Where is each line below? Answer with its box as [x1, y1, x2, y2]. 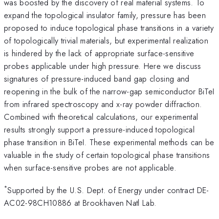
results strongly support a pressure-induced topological [4, 123, 195, 135]
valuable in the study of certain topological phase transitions [4, 149, 210, 161]
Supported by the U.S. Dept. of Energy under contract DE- [7, 184, 209, 197]
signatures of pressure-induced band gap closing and [4, 72, 190, 85]
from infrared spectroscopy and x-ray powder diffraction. [4, 98, 202, 110]
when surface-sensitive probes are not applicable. [4, 161, 177, 174]
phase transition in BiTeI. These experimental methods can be [4, 136, 215, 148]
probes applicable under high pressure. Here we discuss [4, 60, 201, 72]
